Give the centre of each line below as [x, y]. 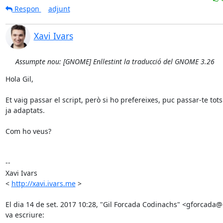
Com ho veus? [28, 131]
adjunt [59, 9]
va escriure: [25, 215]
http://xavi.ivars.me [43, 183]
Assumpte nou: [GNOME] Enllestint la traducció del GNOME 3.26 [115, 61]
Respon [27, 9]
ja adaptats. [25, 110]
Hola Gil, [19, 79]
